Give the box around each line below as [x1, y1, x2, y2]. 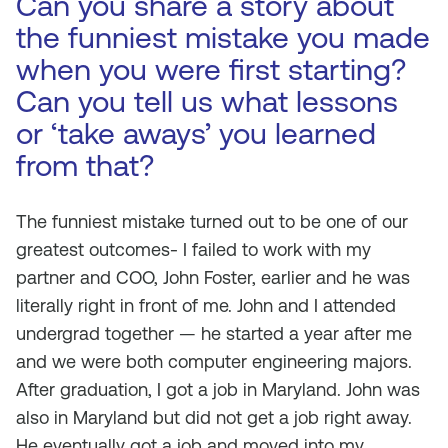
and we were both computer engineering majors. [16, 351, 412, 372]
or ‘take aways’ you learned [16, 116, 376, 151]
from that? [16, 148, 154, 183]
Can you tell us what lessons [16, 84, 398, 119]
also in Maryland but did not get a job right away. [16, 407, 412, 428]
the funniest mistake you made [16, 20, 430, 55]
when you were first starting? [16, 52, 406, 87]
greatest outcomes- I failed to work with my [16, 239, 371, 260]
